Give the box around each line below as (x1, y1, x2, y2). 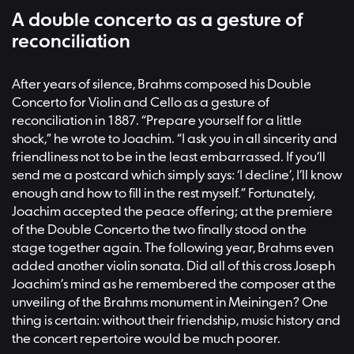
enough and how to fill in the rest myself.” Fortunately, (12, 186, 315, 202)
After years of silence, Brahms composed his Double (12, 77, 311, 93)
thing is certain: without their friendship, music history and (12, 314, 341, 330)
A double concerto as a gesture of (12, 11, 303, 32)
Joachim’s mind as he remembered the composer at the (12, 277, 336, 293)
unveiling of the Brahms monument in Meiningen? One (12, 296, 328, 311)
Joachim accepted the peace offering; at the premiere (12, 205, 333, 220)
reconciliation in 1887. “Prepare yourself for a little (12, 114, 302, 130)
